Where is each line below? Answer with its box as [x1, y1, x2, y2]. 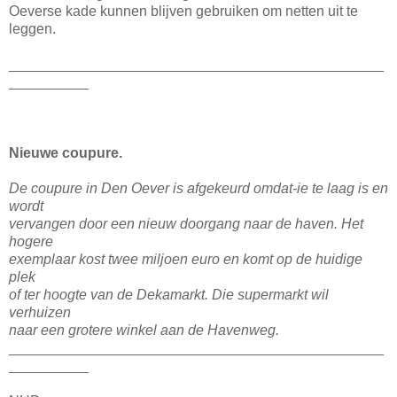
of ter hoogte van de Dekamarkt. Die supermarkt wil [9, 287, 329, 303]
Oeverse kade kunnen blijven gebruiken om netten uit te [9, 4, 358, 19]
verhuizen [9, 305, 74, 321]
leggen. [9, 21, 56, 37]
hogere [9, 234, 57, 250]
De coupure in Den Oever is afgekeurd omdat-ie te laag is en [9, 181, 388, 197]
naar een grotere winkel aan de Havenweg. [9, 323, 279, 339]
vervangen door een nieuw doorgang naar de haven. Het [9, 216, 363, 232]
